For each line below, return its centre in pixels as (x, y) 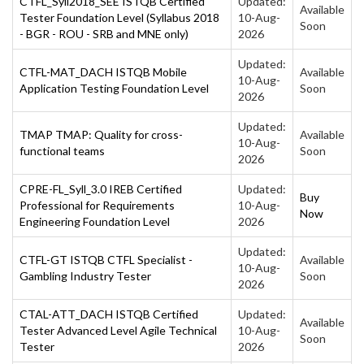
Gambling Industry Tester (85, 275)
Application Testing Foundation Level (114, 88)
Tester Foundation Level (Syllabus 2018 (119, 17)
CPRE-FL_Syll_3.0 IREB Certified (101, 188)
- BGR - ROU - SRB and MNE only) (104, 33)
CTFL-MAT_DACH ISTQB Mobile (103, 71)
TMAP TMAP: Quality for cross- (101, 134)
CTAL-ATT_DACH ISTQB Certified (109, 314)
